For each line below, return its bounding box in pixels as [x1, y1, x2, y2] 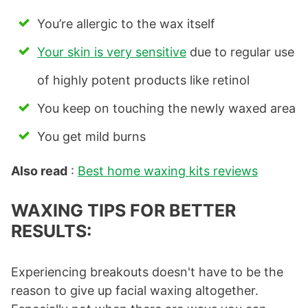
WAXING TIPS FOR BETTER [11, 200, 236, 221]
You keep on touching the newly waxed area [37, 101, 296, 116]
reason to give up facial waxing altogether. [11, 283, 258, 298]
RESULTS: [11, 221, 91, 242]
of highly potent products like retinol [37, 73, 250, 88]
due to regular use [186, 45, 294, 60]
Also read [11, 164, 67, 179]
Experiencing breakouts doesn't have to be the [11, 265, 283, 280]
